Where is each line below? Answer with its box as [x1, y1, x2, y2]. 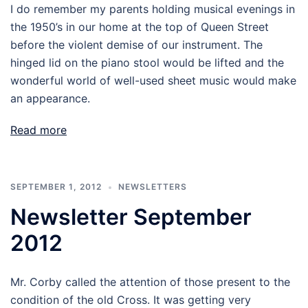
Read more [10, 123, 67, 137]
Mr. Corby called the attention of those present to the [10, 275, 290, 289]
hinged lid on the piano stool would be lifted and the [10, 56, 284, 69]
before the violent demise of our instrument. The [10, 38, 263, 52]
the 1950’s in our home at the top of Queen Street [10, 20, 269, 34]
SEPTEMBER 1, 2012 [10, 181, 102, 192]
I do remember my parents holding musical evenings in [10, 2, 295, 16]
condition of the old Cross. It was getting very [10, 293, 251, 307]
